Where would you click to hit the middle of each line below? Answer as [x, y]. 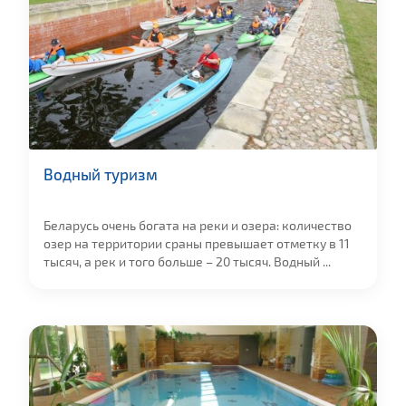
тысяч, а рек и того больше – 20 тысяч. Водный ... [187, 262]
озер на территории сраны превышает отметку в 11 [197, 244]
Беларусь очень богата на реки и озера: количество [198, 226]
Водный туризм [101, 174]
